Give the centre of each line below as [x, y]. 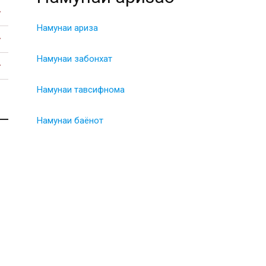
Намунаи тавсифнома [81, 90]
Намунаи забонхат [75, 59]
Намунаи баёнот [70, 121]
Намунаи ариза [67, 28]
